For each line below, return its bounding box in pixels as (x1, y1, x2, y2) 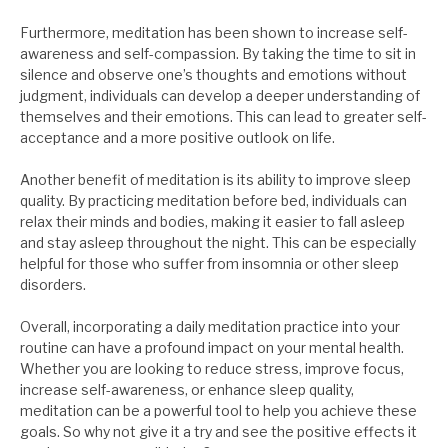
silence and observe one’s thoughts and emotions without (20, 66, 407, 84)
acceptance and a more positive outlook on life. (20, 129, 335, 147)
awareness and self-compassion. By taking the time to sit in (20, 45, 416, 63)
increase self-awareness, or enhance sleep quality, (20, 381, 354, 399)
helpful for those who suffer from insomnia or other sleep (20, 255, 399, 273)
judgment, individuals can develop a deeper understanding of (20, 87, 420, 105)
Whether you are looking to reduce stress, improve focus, (20, 360, 404, 378)
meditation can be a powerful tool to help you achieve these (20, 402, 417, 420)
